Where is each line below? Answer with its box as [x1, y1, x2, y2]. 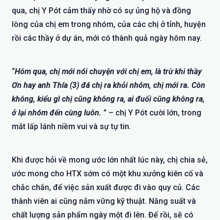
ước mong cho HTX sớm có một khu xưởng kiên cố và [12, 168, 203, 178]
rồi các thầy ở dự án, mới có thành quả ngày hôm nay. [12, 33, 202, 43]
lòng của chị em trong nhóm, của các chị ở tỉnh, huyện [12, 19, 206, 29]
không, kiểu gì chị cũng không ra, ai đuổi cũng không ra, [12, 94, 205, 104]
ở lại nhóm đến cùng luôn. [12, 108, 104, 117]
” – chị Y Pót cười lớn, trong [104, 108, 201, 117]
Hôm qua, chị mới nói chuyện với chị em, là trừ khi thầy [15, 66, 202, 76]
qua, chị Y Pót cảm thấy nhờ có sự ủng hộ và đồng [12, 5, 191, 15]
